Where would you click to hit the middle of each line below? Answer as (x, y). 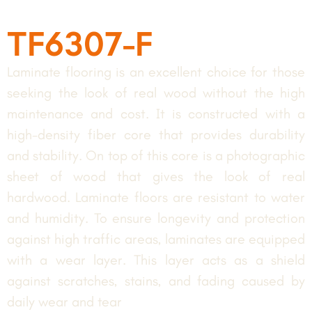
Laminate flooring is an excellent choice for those (156, 72)
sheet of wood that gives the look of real (156, 176)
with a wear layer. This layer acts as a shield (156, 260)
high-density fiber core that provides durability (156, 134)
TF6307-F (80, 44)
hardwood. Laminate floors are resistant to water (156, 197)
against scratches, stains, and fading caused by (156, 281)
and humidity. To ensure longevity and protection (156, 218)
